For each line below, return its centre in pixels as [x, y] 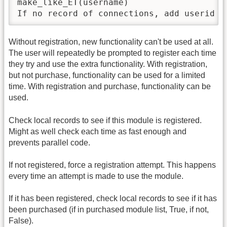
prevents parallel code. [49, 142]
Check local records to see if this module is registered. [105, 120]
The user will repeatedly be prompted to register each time [112, 53]
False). [21, 221]
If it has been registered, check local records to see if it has [113, 199]
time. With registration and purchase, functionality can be [110, 87]
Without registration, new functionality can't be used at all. [111, 42]
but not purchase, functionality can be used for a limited [107, 75]
